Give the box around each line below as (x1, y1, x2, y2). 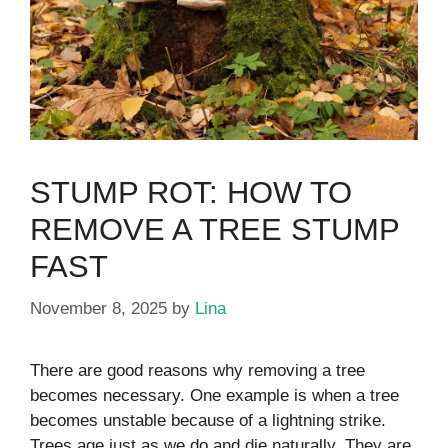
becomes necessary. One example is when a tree (30, 385, 399, 405)
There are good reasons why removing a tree (30, 360, 365, 380)
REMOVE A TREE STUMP (30, 212, 399, 248)
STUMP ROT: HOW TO (30, 175, 352, 211)
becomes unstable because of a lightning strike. (30, 410, 386, 430)
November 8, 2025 (30, 298, 167, 318)
